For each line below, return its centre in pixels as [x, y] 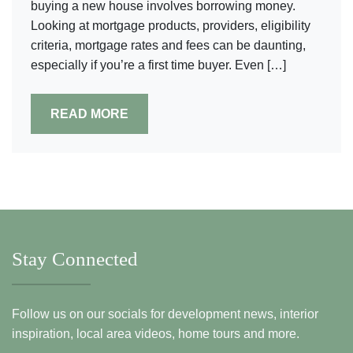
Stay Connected [75, 259]
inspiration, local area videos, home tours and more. [156, 334]
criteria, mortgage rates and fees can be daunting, [168, 45]
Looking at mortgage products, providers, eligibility [171, 26]
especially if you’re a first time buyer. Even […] [158, 65]
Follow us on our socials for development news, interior [165, 314]
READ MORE [89, 114]
